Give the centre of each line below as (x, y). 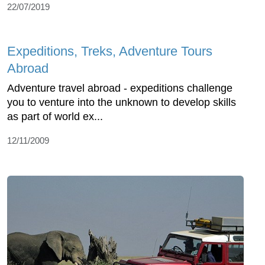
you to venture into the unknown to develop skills (122, 102)
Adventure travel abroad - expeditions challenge (120, 88)
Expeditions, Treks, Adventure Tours (110, 51)
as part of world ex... (55, 116)
